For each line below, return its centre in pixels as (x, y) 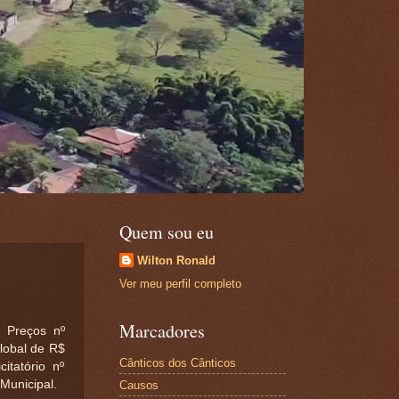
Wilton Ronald (176, 261)
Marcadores (162, 331)
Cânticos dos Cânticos (177, 362)
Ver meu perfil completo (180, 284)
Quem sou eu (166, 232)
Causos (138, 385)
